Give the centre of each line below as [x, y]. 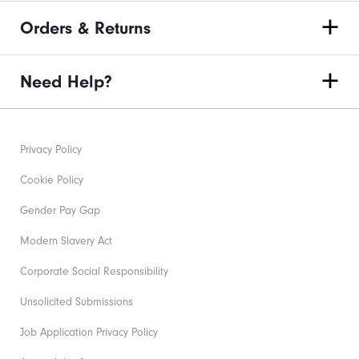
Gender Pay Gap [60, 211]
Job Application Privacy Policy [89, 333]
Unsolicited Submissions [77, 303]
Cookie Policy [52, 181]
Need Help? [66, 82]
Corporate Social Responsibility [94, 272]
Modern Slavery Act [66, 242]
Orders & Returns [85, 28]
